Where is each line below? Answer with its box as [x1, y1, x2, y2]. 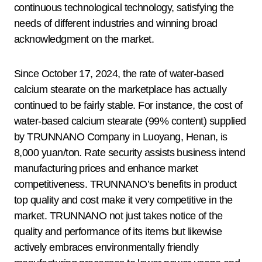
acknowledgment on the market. [14, 33, 154, 46]
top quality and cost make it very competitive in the [14, 194, 233, 206]
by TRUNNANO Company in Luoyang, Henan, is [14, 131, 227, 143]
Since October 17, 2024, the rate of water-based [14, 68, 224, 80]
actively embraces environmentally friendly [14, 242, 199, 254]
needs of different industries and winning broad [14, 18, 218, 30]
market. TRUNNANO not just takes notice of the [14, 210, 223, 222]
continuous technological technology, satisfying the [14, 2, 234, 14]
